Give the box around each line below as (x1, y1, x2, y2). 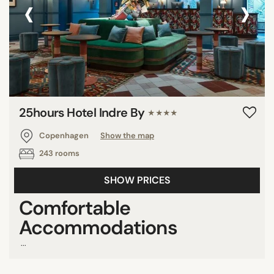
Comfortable (19, 194, 131, 221)
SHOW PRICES (103, 173, 171, 187)
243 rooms (37, 147, 80, 158)
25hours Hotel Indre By (19, 104, 148, 120)
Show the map (100, 130, 154, 141)
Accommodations (19, 214, 177, 240)
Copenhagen (37, 130, 91, 141)
